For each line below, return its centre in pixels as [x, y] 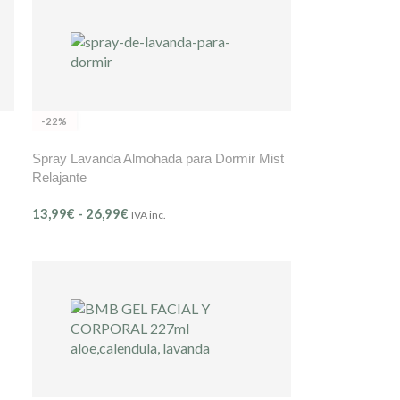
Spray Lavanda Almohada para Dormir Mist [158, 158]
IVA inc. [148, 214]
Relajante [59, 177]
